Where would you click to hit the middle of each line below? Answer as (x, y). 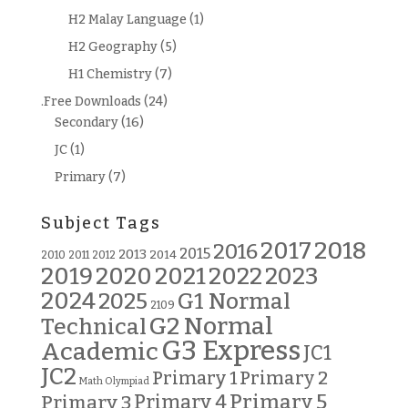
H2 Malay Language (127, 20)
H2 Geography (112, 47)
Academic (99, 352)
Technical (93, 327)
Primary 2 (283, 378)
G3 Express (230, 352)
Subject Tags (101, 224)
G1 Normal (234, 301)
